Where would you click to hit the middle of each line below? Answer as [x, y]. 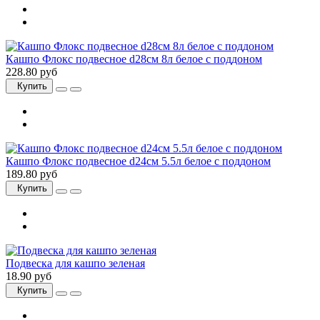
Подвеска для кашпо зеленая [75, 264]
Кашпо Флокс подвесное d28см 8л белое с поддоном [134, 59]
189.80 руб [31, 174]
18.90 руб [29, 276]
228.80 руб [31, 72]
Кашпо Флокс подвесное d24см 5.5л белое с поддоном [138, 161]
